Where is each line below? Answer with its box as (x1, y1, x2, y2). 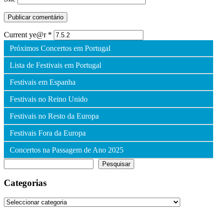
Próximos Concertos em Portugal (10, 44, 110, 52)
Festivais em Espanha (10, 77, 76, 86)
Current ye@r (4, 30, 48, 39)
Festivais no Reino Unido (10, 94, 88, 103)
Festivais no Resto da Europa (10, 111, 99, 120)
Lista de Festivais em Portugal (10, 61, 101, 69)
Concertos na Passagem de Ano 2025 (10, 145, 124, 154)
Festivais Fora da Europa (10, 128, 86, 137)
